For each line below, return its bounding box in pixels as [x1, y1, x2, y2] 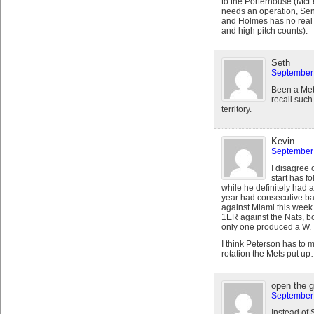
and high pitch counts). [221, 26, 308, 36]
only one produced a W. [221, 222, 311, 232]
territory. [221, 104, 252, 114]
